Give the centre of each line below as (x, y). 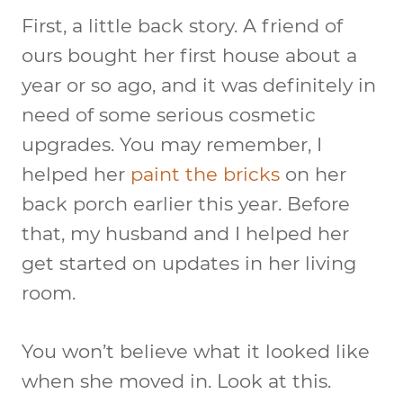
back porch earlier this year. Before (186, 203)
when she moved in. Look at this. (176, 381)
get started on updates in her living (189, 263)
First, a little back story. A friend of (182, 25)
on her (313, 174)
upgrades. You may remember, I (172, 144)
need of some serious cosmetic (169, 114)
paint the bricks (205, 174)
